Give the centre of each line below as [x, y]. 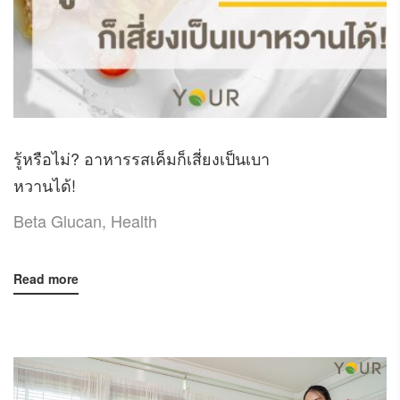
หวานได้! [45, 184]
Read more [46, 278]
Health [134, 220]
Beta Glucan [58, 220]
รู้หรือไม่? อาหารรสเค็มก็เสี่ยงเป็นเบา [142, 158]
